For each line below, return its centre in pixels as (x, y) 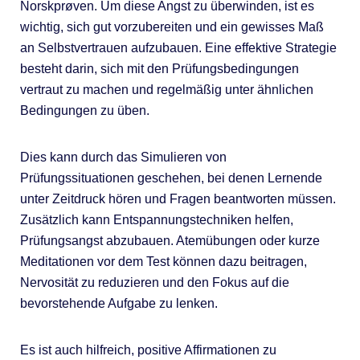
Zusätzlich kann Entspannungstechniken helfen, (156, 219)
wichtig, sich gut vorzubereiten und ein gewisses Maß (172, 27)
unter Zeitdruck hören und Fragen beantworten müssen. (178, 198)
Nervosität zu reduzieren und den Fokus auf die (154, 282)
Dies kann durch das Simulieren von (123, 157)
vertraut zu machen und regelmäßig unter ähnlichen (166, 89)
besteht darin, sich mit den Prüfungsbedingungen (159, 68)
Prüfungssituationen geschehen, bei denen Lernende (171, 178)
